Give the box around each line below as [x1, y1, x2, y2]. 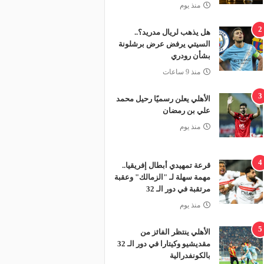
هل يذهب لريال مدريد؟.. [134, 28, 210, 37]
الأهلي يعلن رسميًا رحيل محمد [115, 94, 210, 103]
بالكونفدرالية [169, 251, 210, 260]
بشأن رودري [170, 51, 210, 60]
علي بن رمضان [162, 106, 210, 115]
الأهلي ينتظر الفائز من [140, 227, 210, 236]
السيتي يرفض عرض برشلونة [118, 39, 210, 48]
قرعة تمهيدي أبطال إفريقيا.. [121, 161, 210, 170]
